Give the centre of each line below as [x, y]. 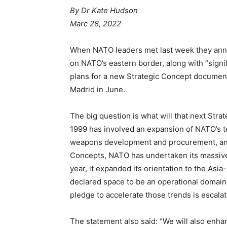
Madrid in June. [98, 90]
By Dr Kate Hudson [104, 11]
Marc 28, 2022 [96, 24]
